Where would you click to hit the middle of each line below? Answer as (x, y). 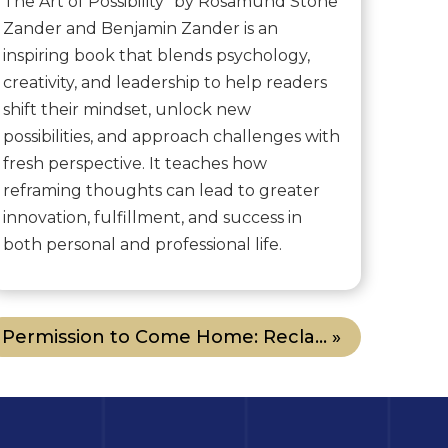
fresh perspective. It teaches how (134, 164)
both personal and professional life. (142, 245)
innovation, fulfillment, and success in (152, 218)
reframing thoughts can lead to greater (161, 191)
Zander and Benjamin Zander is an (140, 29)
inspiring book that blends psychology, (156, 56)
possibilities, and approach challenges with (171, 137)
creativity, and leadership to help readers (164, 83)
